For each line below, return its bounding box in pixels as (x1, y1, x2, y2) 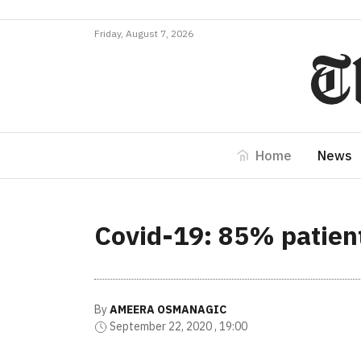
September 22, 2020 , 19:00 (110, 319, 247, 334)
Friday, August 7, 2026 (94, 27, 193, 39)
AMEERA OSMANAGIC (110, 302, 226, 317)
